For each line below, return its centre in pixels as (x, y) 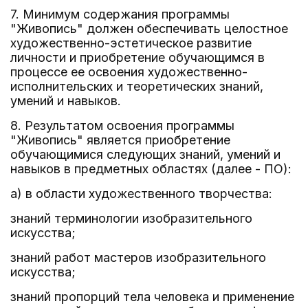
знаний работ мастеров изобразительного (138, 257)
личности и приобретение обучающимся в (137, 57)
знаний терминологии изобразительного (131, 218)
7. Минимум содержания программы (120, 14)
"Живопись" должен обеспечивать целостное (149, 29)
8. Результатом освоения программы (122, 125)
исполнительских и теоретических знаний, (137, 86)
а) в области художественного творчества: (141, 194)
